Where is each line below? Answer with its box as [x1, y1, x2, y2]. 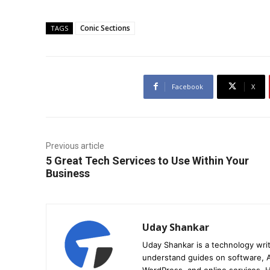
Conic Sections [80, 22, 130, 33]
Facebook [171, 81, 203, 91]
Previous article [46, 140, 104, 151]
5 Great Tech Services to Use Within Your [46, 154, 249, 167]
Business [46, 166, 90, 180]
